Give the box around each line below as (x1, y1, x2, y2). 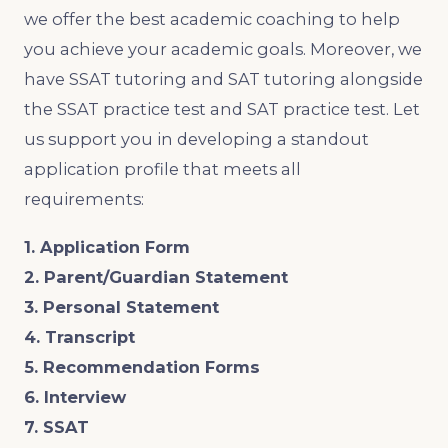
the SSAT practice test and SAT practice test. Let (24, 98, 420, 119)
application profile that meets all (24, 158, 301, 179)
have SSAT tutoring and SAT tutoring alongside (24, 68, 423, 89)
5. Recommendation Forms (24, 356, 260, 377)
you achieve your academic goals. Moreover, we (24, 38, 422, 59)
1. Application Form (24, 236, 190, 257)
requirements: (24, 188, 144, 209)
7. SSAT (24, 416, 89, 437)
